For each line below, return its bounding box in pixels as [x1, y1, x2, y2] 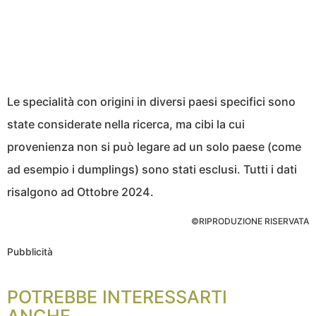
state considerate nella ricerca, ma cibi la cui [7, 116, 245, 131]
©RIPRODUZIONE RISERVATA [191, 215, 309, 226]
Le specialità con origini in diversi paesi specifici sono [7, 94, 296, 109]
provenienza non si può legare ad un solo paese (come [7, 139, 301, 154]
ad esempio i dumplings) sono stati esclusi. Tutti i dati [7, 162, 297, 176]
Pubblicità [7, 245, 53, 257]
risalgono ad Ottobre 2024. [7, 184, 154, 199]
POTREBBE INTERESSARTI [7, 286, 227, 308]
